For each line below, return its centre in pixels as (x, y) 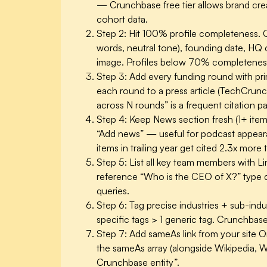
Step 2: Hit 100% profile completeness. (178, 34)
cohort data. (122, 19)
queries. (113, 191)
